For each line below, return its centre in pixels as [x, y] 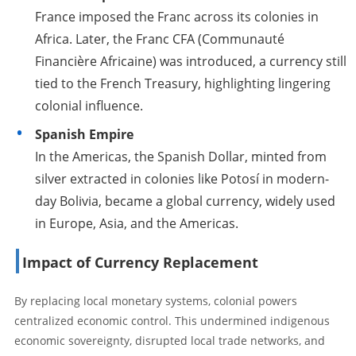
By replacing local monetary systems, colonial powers [156, 300]
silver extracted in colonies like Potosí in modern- [182, 178]
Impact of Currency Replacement [140, 262]
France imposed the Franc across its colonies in [177, 16]
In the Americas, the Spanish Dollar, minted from [181, 156]
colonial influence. [89, 105]
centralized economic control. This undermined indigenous [172, 320]
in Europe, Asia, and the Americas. [137, 223]
